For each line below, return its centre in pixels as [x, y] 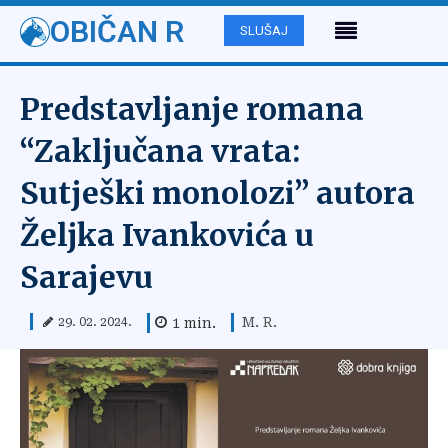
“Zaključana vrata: [160, 151]
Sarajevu [86, 277]
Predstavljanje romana [192, 109]
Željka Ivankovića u [167, 235]
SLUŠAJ [264, 31]
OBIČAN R [117, 31]
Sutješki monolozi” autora [217, 193]
